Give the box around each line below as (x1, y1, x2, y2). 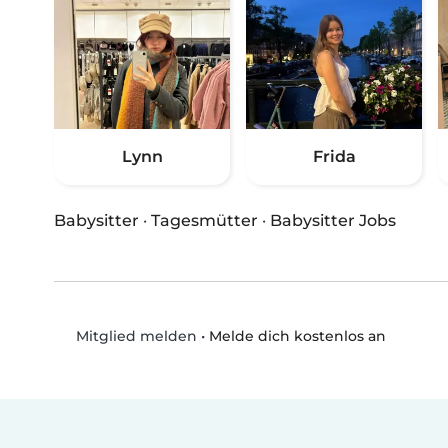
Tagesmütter (151, 211, 258, 231)
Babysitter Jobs (270, 211, 396, 231)
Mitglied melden (71, 327, 197, 346)
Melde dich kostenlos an (208, 326, 386, 345)
